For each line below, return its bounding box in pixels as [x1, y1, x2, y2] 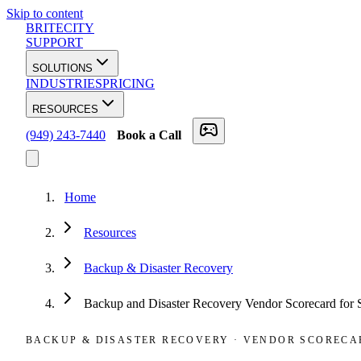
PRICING [102, 77, 155, 90]
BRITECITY [26, 21, 94, 35]
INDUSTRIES [26, 77, 102, 90]
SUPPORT [26, 35, 83, 49]
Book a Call [117, 128, 181, 142]
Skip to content [6, 6, 83, 20]
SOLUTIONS [32, 62, 93, 74]
